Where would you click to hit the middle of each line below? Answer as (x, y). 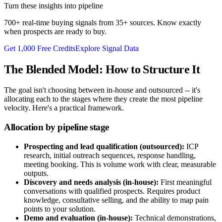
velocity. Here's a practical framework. (64, 108)
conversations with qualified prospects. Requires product (112, 191)
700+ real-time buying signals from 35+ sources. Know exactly (103, 22)
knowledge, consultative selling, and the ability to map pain (116, 200)
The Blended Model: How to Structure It (102, 69)
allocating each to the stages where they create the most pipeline (103, 99)
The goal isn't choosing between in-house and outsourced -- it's (102, 90)
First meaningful (185, 182)
